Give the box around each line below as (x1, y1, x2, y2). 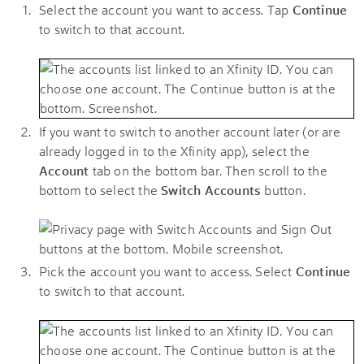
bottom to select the (39, 180, 162, 198)
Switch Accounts (161, 180, 262, 198)
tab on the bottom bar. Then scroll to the (89, 161, 327, 179)
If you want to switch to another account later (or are (39, 122, 340, 140)
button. (261, 180, 305, 198)
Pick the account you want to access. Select (39, 262, 296, 279)
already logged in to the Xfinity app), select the (39, 141, 310, 159)
